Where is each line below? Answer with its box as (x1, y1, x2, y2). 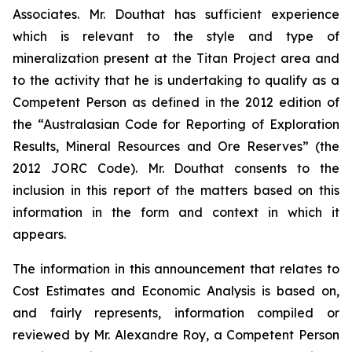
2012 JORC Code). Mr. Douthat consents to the (13, 159, 339, 176)
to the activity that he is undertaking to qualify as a (13, 71, 339, 88)
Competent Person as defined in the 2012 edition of (13, 93, 339, 110)
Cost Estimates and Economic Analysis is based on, (13, 282, 339, 299)
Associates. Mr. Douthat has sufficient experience (13, 5, 339, 22)
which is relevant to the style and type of (13, 27, 339, 44)
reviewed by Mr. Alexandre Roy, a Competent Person (13, 326, 339, 343)
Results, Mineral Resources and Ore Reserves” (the (13, 137, 339, 154)
